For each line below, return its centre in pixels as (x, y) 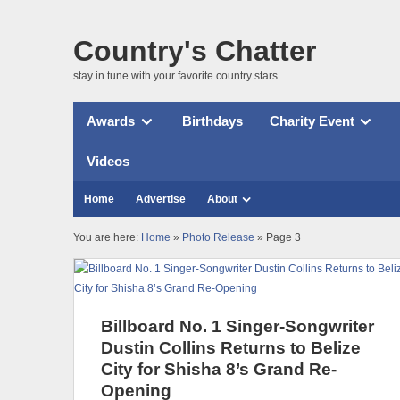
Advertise (161, 199)
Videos (108, 161)
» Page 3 (278, 237)
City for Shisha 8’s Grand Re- (219, 369)
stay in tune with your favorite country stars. (177, 75)
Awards (111, 121)
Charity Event (312, 121)
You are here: (107, 237)
